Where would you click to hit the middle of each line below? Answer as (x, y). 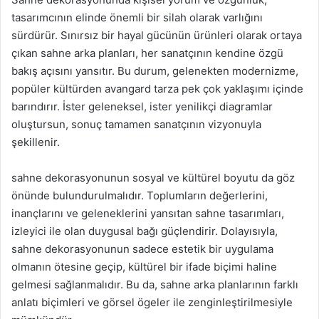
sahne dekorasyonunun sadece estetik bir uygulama (142, 249)
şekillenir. (36, 142)
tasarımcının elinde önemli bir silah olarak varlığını (137, 17)
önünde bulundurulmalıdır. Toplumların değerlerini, (140, 195)
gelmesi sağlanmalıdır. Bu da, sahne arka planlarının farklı (155, 284)
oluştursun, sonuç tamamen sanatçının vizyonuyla (136, 124)
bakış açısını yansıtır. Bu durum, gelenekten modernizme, (155, 71)
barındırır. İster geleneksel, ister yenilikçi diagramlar (142, 106)
